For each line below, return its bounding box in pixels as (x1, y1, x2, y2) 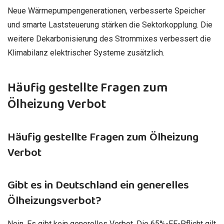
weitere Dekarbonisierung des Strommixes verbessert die (7, 34, 211, 44)
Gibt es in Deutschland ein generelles (7, 176, 189, 195)
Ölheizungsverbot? (7, 191, 101, 210)
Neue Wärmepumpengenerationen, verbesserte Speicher (7, 6, 205, 16)
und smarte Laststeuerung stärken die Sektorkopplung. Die (7, 20, 212, 30)
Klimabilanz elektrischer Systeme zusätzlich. (7, 48, 164, 58)
